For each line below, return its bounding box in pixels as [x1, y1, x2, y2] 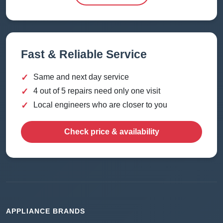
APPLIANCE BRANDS [6, 207, 85, 216]
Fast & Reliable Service [21, 48, 147, 61]
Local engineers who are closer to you [33, 101, 167, 110]
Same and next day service [33, 73, 129, 82]
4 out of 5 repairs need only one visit [33, 87, 160, 96]
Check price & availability [64, 127, 159, 136]
